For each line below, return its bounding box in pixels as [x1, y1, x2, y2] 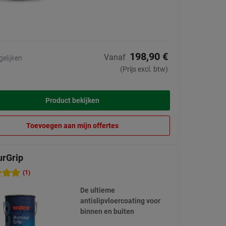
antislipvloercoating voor [80, 197, 160, 205]
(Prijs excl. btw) [120, 65, 168, 74]
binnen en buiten [80, 207, 134, 216]
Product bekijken [45, 96, 99, 105]
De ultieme [80, 186, 115, 195]
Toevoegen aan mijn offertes [26, 122, 119, 130]
